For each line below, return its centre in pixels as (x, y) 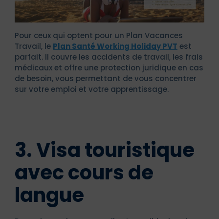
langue (49, 195)
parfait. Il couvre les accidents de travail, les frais (109, 57)
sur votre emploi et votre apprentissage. (92, 89)
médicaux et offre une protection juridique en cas (109, 68)
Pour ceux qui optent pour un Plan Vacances (99, 36)
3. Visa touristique (105, 150)
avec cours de (84, 173)
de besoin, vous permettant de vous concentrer (106, 79)
